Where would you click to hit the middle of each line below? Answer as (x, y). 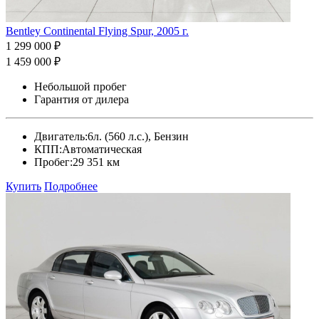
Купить (23, 186)
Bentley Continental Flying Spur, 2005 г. (97, 31)
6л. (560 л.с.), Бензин (138, 136)
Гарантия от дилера (82, 99)
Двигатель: (61, 136)
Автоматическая (102, 149)
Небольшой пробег (80, 86)
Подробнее (71, 186)
